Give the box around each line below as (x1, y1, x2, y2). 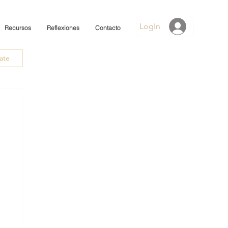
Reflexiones (47, 24, 80, 32)
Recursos (5, 24, 32, 32)
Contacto (95, 24, 121, 32)
